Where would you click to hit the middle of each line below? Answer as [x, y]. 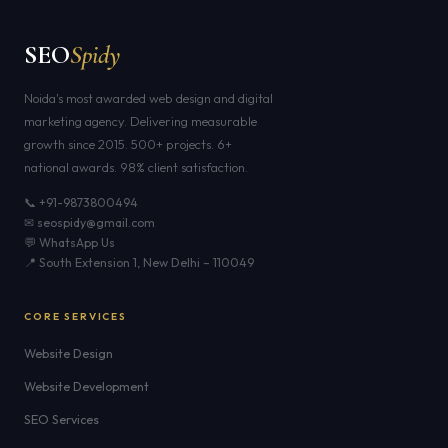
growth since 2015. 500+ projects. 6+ [128, 144]
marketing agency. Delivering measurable [140, 121]
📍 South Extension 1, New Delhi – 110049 [139, 262]
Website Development [86, 386]
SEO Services [61, 419]
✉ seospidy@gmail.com [89, 222]
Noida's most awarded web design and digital [148, 98]
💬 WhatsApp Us [69, 242]
